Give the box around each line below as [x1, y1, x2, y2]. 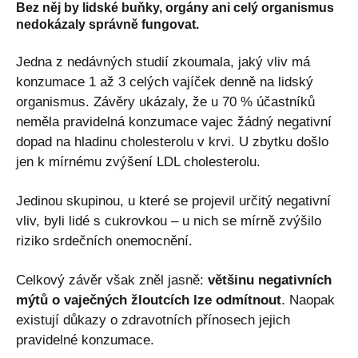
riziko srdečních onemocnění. [16, 233, 193, 249]
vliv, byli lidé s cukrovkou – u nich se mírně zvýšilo [16, 213, 321, 229]
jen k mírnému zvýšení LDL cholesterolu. [16, 153, 261, 169]
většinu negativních [208, 272, 332, 288]
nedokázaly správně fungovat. [16, 17, 199, 31]
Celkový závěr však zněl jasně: [16, 272, 208, 288]
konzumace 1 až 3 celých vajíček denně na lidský [16, 74, 313, 89]
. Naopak [281, 292, 335, 308]
